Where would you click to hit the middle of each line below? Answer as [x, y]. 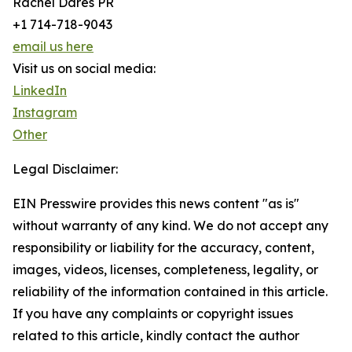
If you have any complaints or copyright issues [153, 313]
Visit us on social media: [84, 68]
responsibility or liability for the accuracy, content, [163, 247]
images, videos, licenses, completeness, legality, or [165, 269]
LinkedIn [40, 90]
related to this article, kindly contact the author [156, 335]
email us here [53, 46]
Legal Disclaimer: [65, 169]
